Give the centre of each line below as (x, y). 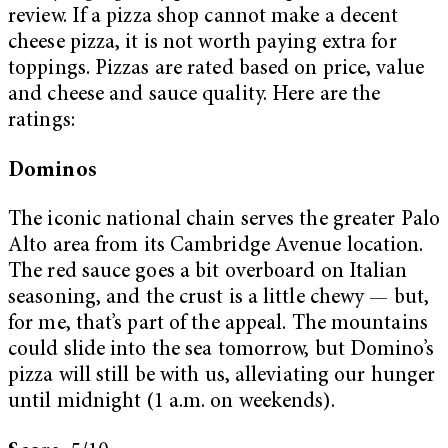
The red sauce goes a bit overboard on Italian (208, 273)
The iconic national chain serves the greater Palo (224, 221)
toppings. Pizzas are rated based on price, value (216, 69)
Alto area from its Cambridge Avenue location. (216, 247)
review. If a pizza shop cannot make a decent (203, 17)
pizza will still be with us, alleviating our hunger (222, 377)
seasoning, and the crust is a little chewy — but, (218, 299)
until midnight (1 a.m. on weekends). (171, 403)
